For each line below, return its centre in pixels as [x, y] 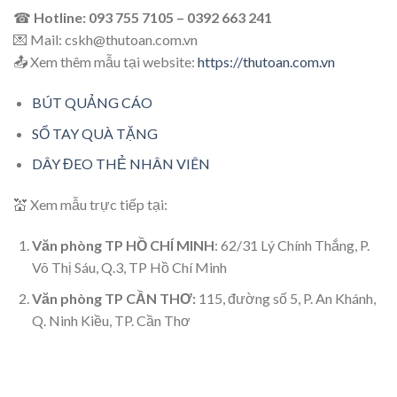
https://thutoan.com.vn [266, 62]
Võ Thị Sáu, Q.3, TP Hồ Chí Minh [129, 267]
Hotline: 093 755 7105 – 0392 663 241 [153, 18]
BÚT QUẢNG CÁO [92, 103]
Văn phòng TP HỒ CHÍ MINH [123, 245]
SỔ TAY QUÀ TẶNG [94, 133]
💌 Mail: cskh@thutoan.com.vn [105, 40]
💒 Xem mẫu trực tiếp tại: [90, 205]
